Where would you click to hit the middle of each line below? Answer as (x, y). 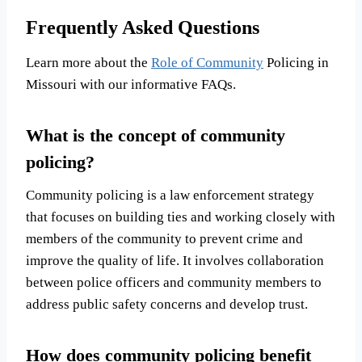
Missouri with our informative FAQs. (131, 85)
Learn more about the (88, 63)
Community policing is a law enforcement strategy (170, 196)
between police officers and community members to (174, 283)
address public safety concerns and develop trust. (167, 305)
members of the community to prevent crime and (164, 239)
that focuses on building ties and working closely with (181, 217)
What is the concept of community (156, 136)
